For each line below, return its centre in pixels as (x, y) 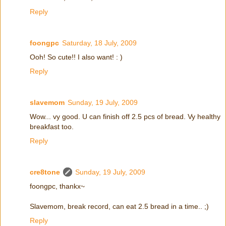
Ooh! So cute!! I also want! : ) (76, 57)
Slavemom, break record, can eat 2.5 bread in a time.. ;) (119, 207)
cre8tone (45, 172)
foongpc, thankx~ (57, 186)
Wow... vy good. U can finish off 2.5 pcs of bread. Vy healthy (125, 117)
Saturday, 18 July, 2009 (99, 43)
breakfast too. (52, 127)
